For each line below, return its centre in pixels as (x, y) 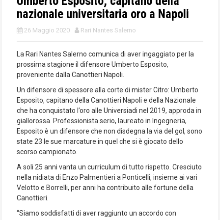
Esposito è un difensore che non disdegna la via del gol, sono (110, 131)
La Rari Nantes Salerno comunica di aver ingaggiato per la (105, 54)
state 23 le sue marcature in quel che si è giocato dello (100, 142)
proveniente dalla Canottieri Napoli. (70, 75)
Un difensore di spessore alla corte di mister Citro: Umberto (108, 90)
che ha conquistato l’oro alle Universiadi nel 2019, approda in (109, 111)
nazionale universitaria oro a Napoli (103, 14)
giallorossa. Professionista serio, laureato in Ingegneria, (102, 121)
